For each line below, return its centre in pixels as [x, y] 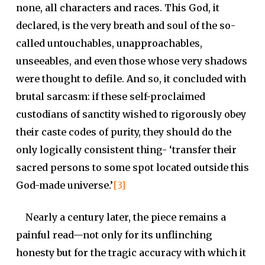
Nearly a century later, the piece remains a [121, 217]
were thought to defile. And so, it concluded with [131, 79]
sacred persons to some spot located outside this [132, 167]
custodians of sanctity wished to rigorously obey [131, 114]
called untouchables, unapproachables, [109, 43]
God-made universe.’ [64, 185]
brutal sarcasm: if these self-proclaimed [110, 96]
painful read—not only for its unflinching [114, 235]
